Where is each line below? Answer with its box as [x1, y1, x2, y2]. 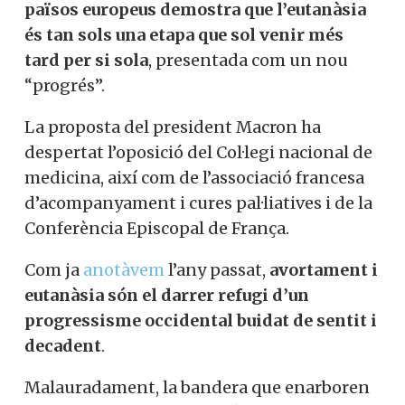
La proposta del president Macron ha [24, 116, 321, 137]
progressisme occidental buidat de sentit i [24, 309, 377, 331]
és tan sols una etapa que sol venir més [24, 24, 344, 45]
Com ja [24, 259, 83, 280]
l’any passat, [165, 259, 269, 280]
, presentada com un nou [148, 49, 348, 71]
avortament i [269, 259, 378, 280]
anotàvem [83, 259, 165, 280]
